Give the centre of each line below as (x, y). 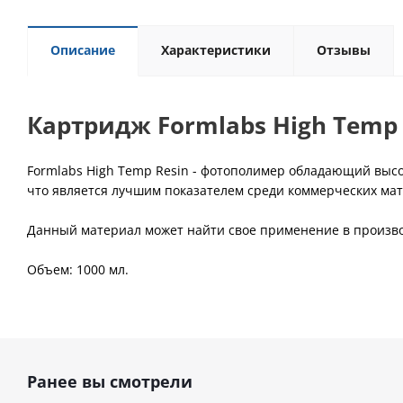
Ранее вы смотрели (110, 381)
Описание (83, 50)
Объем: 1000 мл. (78, 269)
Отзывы (344, 50)
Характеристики (216, 50)
